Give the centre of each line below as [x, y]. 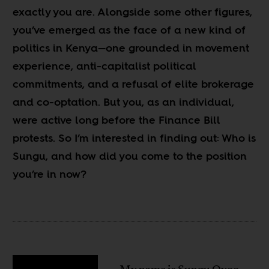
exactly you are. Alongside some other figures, [133, 11]
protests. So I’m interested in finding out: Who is [134, 138]
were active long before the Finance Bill [116, 119]
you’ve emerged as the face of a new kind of [129, 29]
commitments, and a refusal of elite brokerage [134, 83]
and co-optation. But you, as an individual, [124, 101]
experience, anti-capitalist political [104, 65]
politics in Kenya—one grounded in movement [131, 47]
